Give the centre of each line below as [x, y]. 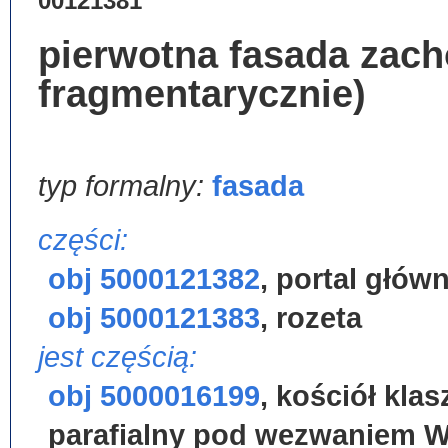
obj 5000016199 [154, 396]
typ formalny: [125, 186]
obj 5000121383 [154, 318]
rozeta [319, 318]
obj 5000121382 [154, 279]
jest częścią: [117, 357]
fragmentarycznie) [202, 93]
